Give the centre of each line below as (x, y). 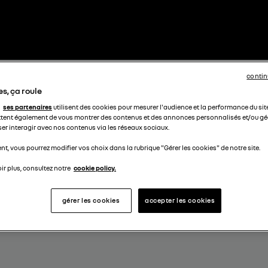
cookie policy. (95, 168)
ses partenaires (28, 107)
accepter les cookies (180, 201)
